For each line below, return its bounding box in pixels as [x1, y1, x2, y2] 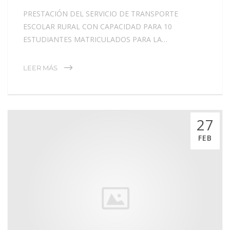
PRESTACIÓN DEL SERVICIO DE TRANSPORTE [23, 8, 178, 18]
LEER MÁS [23, 63, 57, 72]
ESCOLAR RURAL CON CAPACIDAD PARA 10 [23, 21, 172, 31]
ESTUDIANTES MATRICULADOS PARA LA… [23, 34, 167, 44]
